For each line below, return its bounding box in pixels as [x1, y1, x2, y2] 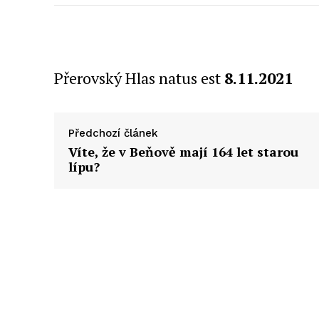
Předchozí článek [68, 126, 158, 140]
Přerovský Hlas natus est [54, 67, 224, 88]
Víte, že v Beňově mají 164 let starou [68, 142, 298, 160]
